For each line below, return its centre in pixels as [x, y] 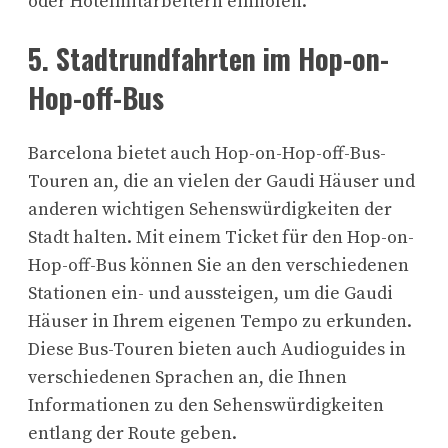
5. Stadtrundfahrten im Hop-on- [208, 59]
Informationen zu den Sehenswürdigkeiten [206, 406]
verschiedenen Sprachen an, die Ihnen [187, 378]
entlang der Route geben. [132, 434]
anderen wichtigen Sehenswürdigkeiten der [210, 210]
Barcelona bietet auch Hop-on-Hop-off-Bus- [207, 154]
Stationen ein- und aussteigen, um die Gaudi [210, 294]
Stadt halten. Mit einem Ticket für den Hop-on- [221, 238]
